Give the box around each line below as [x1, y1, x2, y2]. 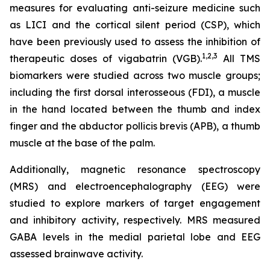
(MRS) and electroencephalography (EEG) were [10, 180, 260, 192]
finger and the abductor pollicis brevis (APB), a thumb [10, 120, 260, 132]
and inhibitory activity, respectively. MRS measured [10, 214, 260, 226]
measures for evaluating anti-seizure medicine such [10, 2, 260, 14]
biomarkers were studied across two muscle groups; [10, 69, 260, 81]
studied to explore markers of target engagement [10, 197, 260, 209]
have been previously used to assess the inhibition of [10, 36, 260, 48]
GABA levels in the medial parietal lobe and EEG [10, 231, 260, 243]
